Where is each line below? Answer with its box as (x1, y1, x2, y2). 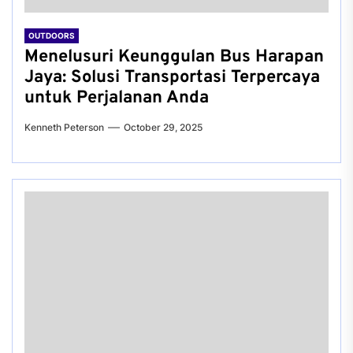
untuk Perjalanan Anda (24, 87, 209, 109)
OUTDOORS (28, 31, 75, 40)
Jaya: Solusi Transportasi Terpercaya (24, 67, 320, 88)
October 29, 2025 (124, 121, 203, 133)
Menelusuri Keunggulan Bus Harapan (24, 46, 324, 68)
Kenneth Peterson (24, 121, 104, 133)
